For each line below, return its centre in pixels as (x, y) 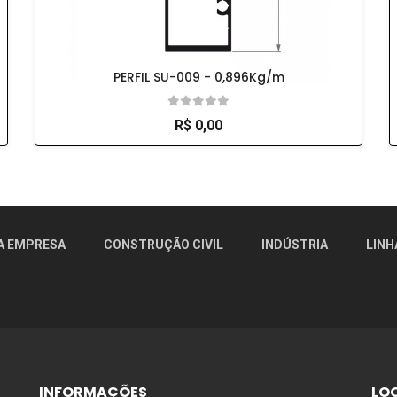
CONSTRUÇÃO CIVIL (163, 245)
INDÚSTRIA (295, 245)
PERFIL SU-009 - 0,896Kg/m (198, 77)
